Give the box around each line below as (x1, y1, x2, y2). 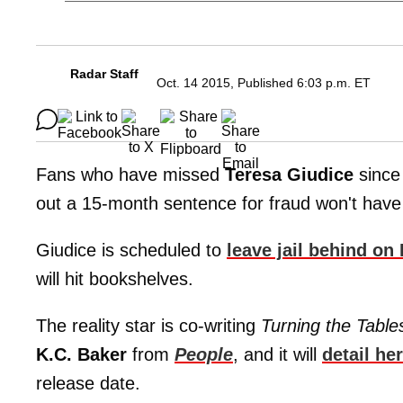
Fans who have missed (36, 165, 225, 185)
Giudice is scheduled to (36, 240, 227, 261)
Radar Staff (70, 67, 139, 82)
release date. (36, 373, 140, 394)
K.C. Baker (36, 345, 127, 365)
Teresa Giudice (225, 165, 354, 185)
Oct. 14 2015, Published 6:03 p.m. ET (157, 76, 371, 91)
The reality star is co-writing (36, 316, 261, 336)
